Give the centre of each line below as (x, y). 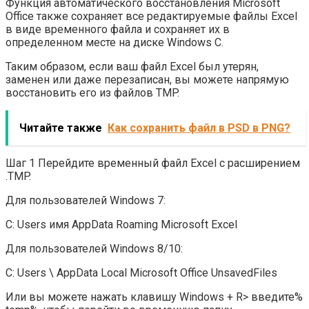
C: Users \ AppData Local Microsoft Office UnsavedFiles (141, 273)
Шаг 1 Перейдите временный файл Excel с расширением (153, 163)
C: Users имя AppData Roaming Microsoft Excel (121, 225)
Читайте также (61, 128)
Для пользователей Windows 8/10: (94, 249)
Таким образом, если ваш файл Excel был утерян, (132, 67)
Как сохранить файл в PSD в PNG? (199, 128)
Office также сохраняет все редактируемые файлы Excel (151, 17)
